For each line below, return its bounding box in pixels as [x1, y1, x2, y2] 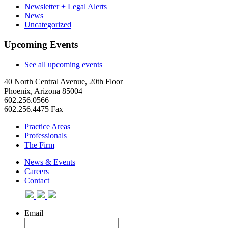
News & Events [24, 157, 75, 166]
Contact [24, 176, 49, 185]
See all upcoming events [24, 60, 102, 69]
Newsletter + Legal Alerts [24, 2, 107, 11]
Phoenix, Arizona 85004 [4, 86, 82, 95]
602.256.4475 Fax [4, 104, 63, 113]
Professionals [24, 131, 67, 140]
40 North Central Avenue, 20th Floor [4, 77, 123, 86]
